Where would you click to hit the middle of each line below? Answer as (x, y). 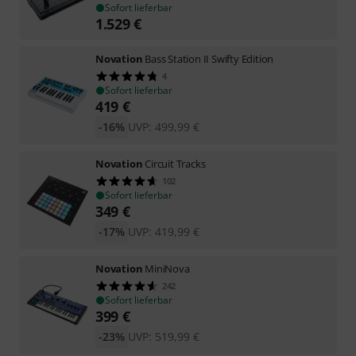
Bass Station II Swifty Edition (209, 58)
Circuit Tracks (175, 163)
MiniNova (167, 268)
